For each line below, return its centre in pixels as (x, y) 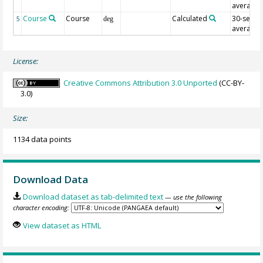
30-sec (243, 19)
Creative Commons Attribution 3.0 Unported (141, 82)
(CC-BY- (231, 82)
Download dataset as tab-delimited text (93, 197)
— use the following (193, 197)
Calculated (190, 19)
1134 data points (43, 139)
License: (26, 61)
